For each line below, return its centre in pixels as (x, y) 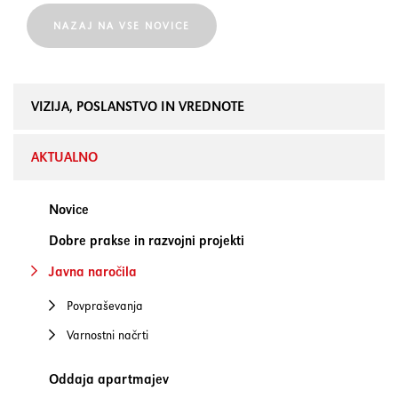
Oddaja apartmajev (109, 379)
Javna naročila (93, 271)
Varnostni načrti (107, 335)
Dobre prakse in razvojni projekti (147, 240)
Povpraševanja (105, 306)
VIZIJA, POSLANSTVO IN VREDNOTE (138, 106)
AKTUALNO (64, 157)
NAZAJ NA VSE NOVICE (122, 26)
